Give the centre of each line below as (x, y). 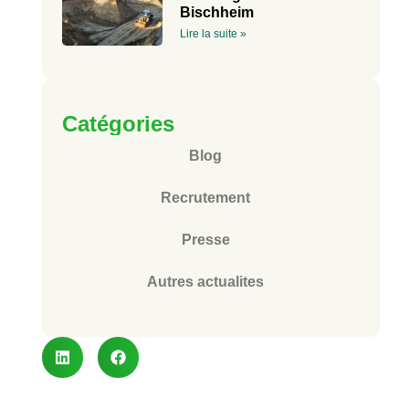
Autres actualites (206, 281)
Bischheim (217, 13)
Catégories (119, 123)
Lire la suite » (214, 34)
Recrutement (206, 197)
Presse (205, 239)
